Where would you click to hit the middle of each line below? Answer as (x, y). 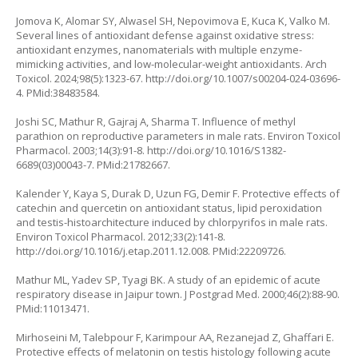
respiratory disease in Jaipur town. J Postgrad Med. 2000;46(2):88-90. (178, 294)
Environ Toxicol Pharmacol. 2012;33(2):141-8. (121, 237)
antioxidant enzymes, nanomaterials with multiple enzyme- (159, 50)
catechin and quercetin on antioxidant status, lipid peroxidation (169, 208)
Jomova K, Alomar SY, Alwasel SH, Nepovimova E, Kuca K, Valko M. (173, 21)
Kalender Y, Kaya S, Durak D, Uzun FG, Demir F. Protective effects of (178, 193)
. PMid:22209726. (247, 251)
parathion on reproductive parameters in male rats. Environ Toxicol (178, 136)
